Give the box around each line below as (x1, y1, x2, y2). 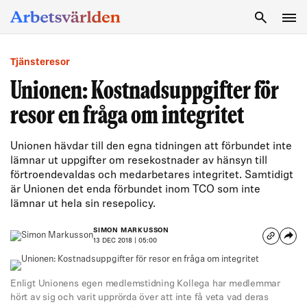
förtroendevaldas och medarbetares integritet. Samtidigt (10, 170, 293, 181)
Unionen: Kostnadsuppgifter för (10, 80, 279, 104)
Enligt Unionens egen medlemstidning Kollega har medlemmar (10, 279, 281, 289)
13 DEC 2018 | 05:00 (93, 237, 157, 245)
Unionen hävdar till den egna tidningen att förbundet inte (10, 141, 292, 152)
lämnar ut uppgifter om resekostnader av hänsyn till (10, 156, 267, 167)
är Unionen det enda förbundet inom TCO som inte (10, 184, 260, 195)
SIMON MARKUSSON (93, 227, 169, 234)
